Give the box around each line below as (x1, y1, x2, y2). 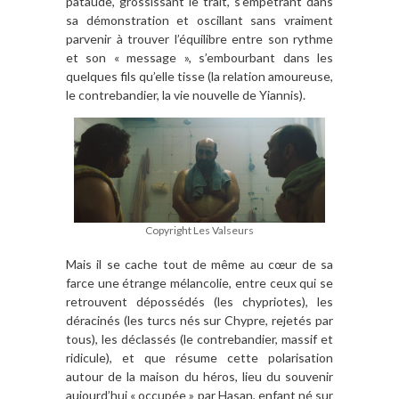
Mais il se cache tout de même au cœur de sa (66, 256, 333, 272)
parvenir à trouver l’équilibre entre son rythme (66, 31, 333, 47)
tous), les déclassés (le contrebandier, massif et (66, 330, 333, 346)
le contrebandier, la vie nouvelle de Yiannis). (66, 87, 305, 103)
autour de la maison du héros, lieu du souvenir (66, 368, 333, 384)
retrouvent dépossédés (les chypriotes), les (66, 293, 333, 309)
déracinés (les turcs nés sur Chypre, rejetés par (66, 312, 333, 328)
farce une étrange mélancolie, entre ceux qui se (66, 274, 333, 290)
